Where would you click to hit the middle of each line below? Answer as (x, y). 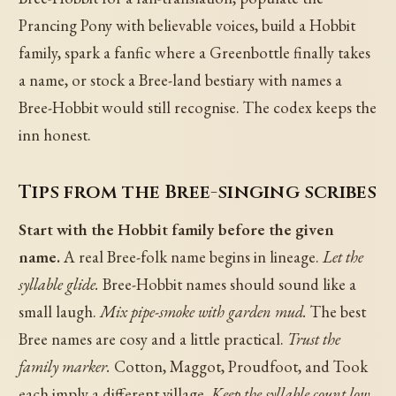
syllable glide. (59, 285)
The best (337, 312)
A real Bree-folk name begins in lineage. (192, 257)
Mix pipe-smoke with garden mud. (204, 312)
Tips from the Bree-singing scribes (198, 193)
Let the (343, 257)
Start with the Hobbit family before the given (177, 230)
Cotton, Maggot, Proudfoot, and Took (240, 367)
